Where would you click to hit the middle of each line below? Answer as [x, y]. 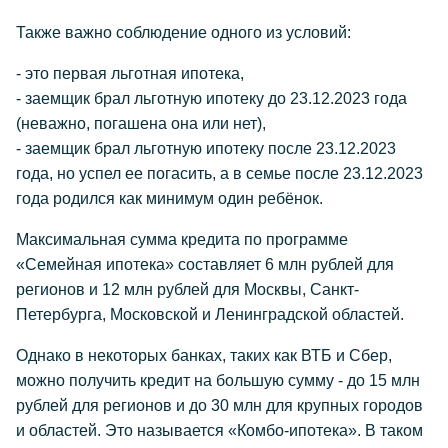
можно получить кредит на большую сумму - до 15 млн [218, 380]
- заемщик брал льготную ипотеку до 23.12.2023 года [211, 98]
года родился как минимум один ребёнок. [169, 198]
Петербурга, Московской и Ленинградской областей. [210, 314]
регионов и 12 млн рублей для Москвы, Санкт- [187, 289]
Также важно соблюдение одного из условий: [183, 32]
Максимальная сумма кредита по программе [182, 239]
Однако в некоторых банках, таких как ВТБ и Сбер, [204, 355]
